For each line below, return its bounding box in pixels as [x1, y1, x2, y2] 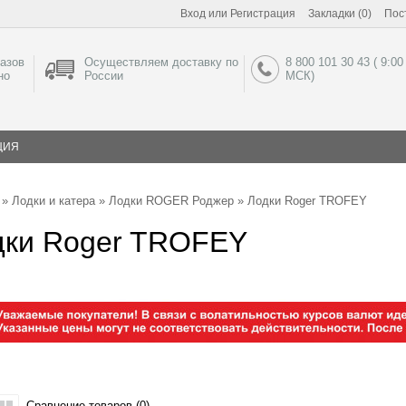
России [83, 69, 123, 82]
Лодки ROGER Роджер [109, 194, 234, 208]
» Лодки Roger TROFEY [234, 194, 367, 208]
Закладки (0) [308, 7, 372, 20]
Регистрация [230, 7, 295, 20]
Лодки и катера [12, 194, 95, 208]
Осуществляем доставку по [83, 55, 238, 69]
